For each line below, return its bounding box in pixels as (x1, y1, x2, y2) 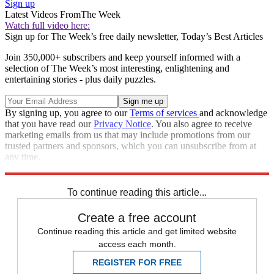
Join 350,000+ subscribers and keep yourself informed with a (5, 51, 240, 62)
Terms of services (130, 107, 199, 118)
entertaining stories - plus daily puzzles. (5, 73, 156, 84)
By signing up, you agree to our (5, 107, 130, 118)
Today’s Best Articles (181, 31, 263, 42)
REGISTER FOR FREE (92, 257, 182, 267)
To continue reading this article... (67, 187, 207, 198)
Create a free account (78, 210, 196, 224)
